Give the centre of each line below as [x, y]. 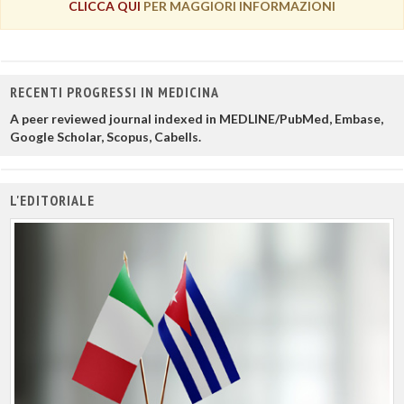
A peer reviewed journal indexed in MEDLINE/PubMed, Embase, [197, 118]
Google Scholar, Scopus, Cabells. [106, 136]
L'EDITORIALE [52, 200]
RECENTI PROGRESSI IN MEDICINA [115, 92]
